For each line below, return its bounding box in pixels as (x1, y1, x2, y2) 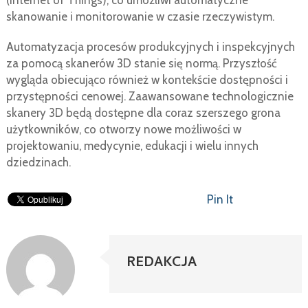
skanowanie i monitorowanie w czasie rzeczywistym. (5, 10, 274, 24)
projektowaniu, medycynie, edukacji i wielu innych (5, 139, 258, 153)
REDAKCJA (126, 252, 197, 276)
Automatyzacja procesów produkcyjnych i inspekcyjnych (5, 40, 295, 54)
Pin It (206, 192, 233, 207)
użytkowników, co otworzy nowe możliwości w (5, 122, 241, 137)
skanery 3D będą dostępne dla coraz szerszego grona (5, 106, 280, 120)
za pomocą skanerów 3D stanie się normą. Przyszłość (5, 56, 277, 71)
